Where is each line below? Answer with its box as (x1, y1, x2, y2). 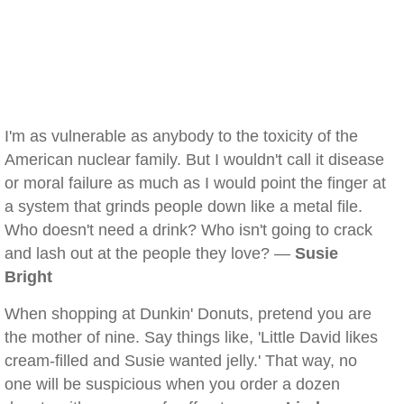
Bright (5, 268, 52, 286)
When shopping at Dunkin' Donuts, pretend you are (5, 305, 372, 323)
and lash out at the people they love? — (5, 244, 295, 262)
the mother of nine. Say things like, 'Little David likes (5, 328, 378, 346)
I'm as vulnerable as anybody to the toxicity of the (5, 127, 358, 145)
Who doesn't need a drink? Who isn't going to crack (5, 221, 372, 239)
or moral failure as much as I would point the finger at (5, 174, 386, 192)
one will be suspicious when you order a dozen (5, 375, 340, 393)
